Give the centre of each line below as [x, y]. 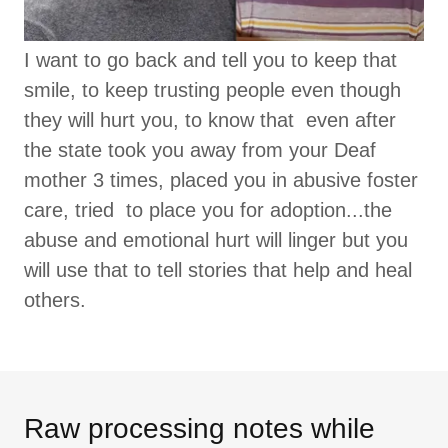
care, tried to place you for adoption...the [208, 210]
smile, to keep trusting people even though [212, 90]
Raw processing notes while [199, 429]
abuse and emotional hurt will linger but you [216, 240]
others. [58, 300]
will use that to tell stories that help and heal [218, 270]
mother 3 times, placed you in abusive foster [221, 180]
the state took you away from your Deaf [200, 150]
